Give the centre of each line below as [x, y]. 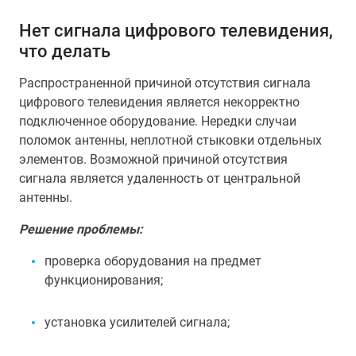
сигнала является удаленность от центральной [160, 178]
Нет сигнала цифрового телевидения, [176, 30]
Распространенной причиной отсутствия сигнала [165, 83]
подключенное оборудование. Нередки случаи [158, 121]
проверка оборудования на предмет [153, 261]
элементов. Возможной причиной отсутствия [153, 159]
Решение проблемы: [81, 229]
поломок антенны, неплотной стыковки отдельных [170, 140]
